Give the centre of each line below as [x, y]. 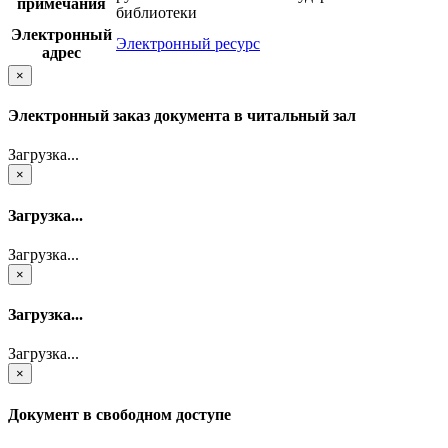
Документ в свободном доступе [119, 414]
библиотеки [156, 12]
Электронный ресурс [188, 43]
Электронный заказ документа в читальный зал [182, 116]
